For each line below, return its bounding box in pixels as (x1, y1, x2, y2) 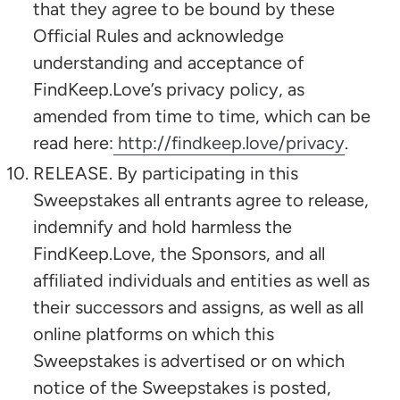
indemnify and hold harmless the (33, 215, 292, 237)
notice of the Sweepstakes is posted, (33, 376, 331, 398)
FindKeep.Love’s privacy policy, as (33, 78, 304, 100)
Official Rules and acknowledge (33, 24, 284, 46)
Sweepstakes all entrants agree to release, (33, 188, 369, 211)
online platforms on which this (33, 322, 274, 345)
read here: (33, 131, 113, 154)
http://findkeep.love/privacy (118, 131, 345, 154)
